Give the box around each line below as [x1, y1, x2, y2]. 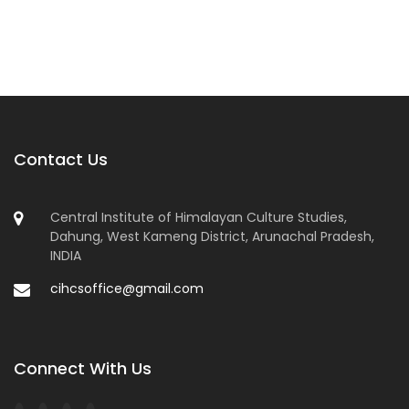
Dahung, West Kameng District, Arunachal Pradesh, [50, 227, 374, 246]
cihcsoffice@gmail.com [50, 279, 204, 299]
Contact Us [14, 148, 108, 172]
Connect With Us [14, 357, 152, 381]
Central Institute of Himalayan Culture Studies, [50, 208, 347, 227]
